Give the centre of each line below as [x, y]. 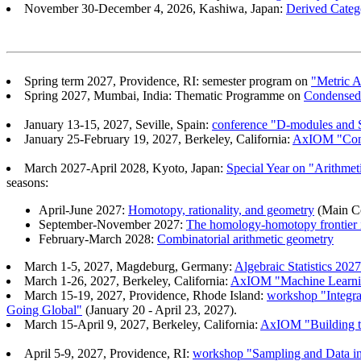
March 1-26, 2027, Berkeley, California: [127, 281]
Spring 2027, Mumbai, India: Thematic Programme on [164, 96]
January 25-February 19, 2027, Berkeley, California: [158, 139]
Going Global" [44, 310]
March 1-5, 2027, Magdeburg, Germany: [129, 267]
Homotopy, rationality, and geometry [221, 210]
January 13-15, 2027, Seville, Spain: [118, 125]
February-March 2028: [98, 239]
